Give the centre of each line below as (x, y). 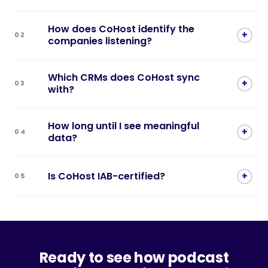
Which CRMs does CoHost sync (124, 77)
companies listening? (100, 41)
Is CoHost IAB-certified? (106, 176)
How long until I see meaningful (124, 126)
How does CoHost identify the (121, 29)
